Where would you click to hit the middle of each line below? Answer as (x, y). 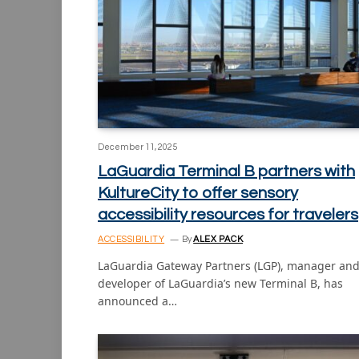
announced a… (137, 301)
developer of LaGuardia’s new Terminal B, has (220, 283)
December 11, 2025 (137, 147)
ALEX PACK (218, 239)
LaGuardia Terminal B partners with (226, 171)
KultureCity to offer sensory (198, 193)
